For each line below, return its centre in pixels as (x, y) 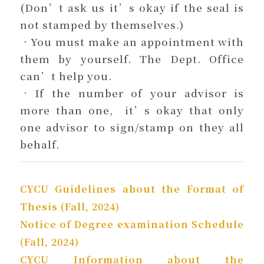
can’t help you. (66, 75)
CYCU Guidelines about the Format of (132, 189)
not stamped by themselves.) (102, 24)
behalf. (39, 144)
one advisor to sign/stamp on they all (132, 127)
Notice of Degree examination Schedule (132, 224)
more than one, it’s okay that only (132, 110)
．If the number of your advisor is (132, 93)
